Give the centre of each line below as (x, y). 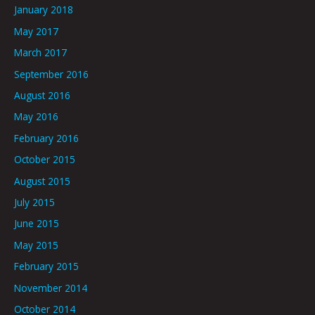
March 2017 (40, 53)
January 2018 (44, 10)
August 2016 (42, 95)
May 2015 (36, 245)
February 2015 (46, 266)
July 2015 (34, 202)
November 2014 (51, 288)
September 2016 (51, 74)
